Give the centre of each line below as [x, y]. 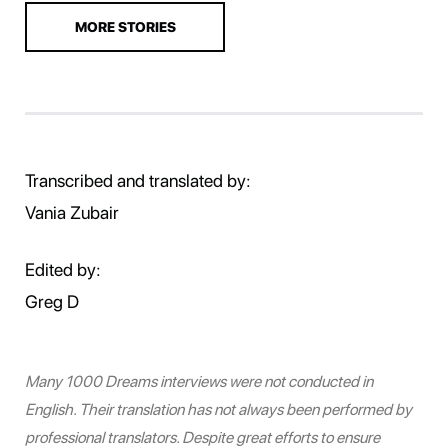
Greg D [52, 301]
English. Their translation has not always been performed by [218, 409]
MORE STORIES [125, 26]
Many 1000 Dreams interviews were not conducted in [199, 381]
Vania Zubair [72, 212]
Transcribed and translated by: [138, 180]
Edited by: [63, 269]
